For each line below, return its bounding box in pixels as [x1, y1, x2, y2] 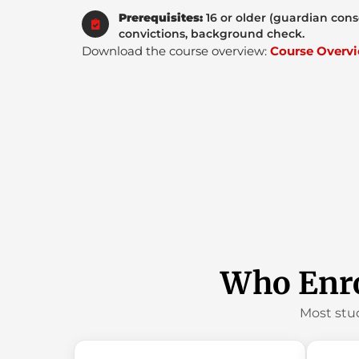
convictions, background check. [119, 26, 305, 41]
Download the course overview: [82, 43, 270, 58]
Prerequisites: [119, 10, 203, 25]
